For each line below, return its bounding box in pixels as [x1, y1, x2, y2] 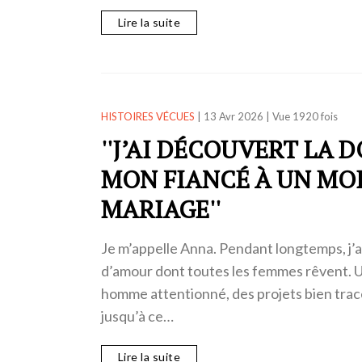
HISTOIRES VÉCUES [100, 110, 195, 124]
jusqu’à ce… [100, 307, 174, 326]
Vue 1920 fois [271, 110, 338, 124]
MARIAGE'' [100, 193, 221, 226]
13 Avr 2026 [203, 110, 263, 124]
